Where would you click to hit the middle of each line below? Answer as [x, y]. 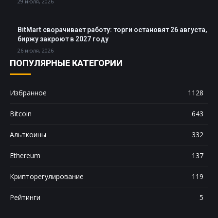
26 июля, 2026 [36, 50]
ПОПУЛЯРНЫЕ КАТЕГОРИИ [66, 63]
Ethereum [25, 155]
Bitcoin [21, 113]
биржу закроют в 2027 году [63, 39]
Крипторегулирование [47, 176]
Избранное [28, 92]
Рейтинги [25, 197]
